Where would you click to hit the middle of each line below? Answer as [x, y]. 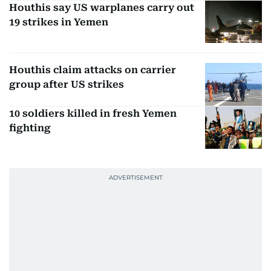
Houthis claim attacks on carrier [93, 70]
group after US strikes [67, 85]
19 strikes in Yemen [59, 22]
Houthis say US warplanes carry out [102, 7]
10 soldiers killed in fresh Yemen [93, 113]
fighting [30, 128]
